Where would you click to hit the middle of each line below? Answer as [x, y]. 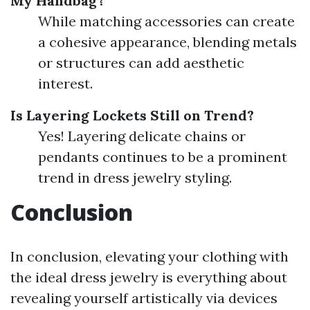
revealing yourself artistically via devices [144, 298]
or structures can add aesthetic [141, 63]
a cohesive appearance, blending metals [167, 42]
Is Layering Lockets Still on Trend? [132, 116]
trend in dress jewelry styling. [135, 178]
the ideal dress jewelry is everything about [149, 277]
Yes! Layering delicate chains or [142, 136]
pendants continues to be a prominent [163, 157]
